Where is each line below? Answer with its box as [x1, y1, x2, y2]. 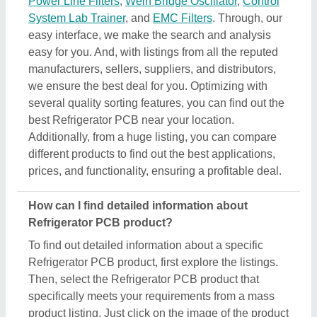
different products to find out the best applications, [28, 148, 275, 161]
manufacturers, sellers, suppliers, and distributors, [28, 63, 276, 76]
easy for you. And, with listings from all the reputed [28, 46, 278, 59]
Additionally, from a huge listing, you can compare [28, 131, 277, 144]
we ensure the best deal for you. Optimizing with [28, 80, 267, 93]
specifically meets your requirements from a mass [28, 290, 275, 303]
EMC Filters [153, 12, 212, 25]
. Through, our [212, 12, 282, 25]
